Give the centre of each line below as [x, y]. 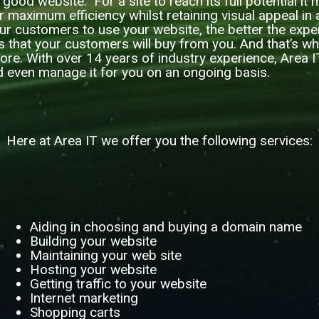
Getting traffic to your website [118, 284]
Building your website [93, 241]
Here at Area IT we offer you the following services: [159, 141]
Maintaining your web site [105, 255]
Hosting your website [93, 270]
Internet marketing [84, 298]
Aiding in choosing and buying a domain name [166, 227]
